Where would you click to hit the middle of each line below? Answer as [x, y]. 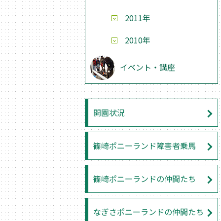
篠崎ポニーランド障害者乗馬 [145, 146]
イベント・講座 [147, 67]
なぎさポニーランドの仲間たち [148, 212]
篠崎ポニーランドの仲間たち [145, 179]
